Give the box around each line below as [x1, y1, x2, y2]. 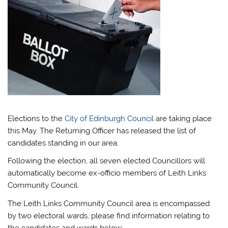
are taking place [154, 113, 212, 123]
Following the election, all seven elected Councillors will [8, 156, 206, 166]
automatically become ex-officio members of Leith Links [8, 168, 207, 178]
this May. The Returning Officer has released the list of [8, 126, 196, 135]
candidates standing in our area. [8, 138, 119, 148]
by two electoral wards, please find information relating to [8, 211, 210, 220]
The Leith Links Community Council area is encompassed [8, 198, 210, 208]
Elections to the [8, 113, 65, 123]
